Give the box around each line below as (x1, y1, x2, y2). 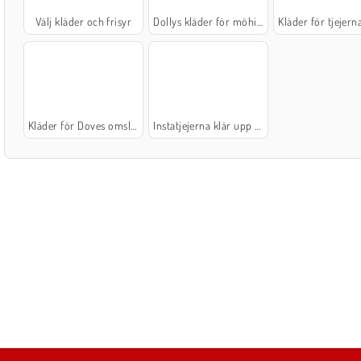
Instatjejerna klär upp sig (153, 118, 255, 132)
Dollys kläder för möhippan (153, 14, 257, 28)
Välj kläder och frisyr (35, 14, 132, 28)
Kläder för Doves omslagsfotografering (27, 118, 131, 132)
